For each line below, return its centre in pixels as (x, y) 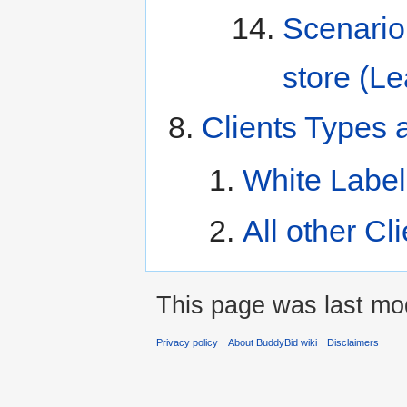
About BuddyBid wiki (273, 342)
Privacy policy (187, 342)
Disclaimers (353, 342)
